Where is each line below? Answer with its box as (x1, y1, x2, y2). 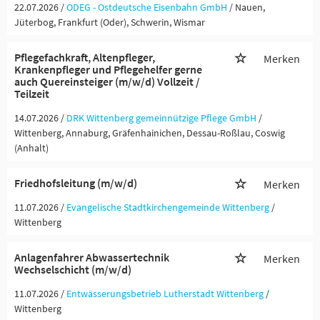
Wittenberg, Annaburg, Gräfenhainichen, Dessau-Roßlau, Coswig (14, 126, 285, 139)
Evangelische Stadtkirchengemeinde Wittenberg (66, 201, 269, 214)
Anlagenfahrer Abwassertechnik (14, 250, 169, 264)
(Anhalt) (14, 141, 49, 154)
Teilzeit (14, 86, 49, 101)
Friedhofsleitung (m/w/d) (14, 176, 137, 190)
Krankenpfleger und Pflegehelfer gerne (14, 62, 202, 76)
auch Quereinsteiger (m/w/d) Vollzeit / (14, 74, 200, 89)
